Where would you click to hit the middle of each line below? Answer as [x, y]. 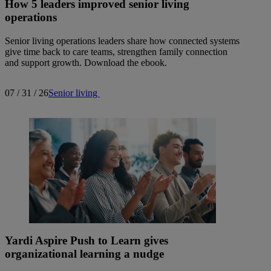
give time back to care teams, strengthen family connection [116, 52]
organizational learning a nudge [84, 254]
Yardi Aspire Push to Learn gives [87, 241]
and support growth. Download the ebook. [86, 63]
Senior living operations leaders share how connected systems [122, 41]
